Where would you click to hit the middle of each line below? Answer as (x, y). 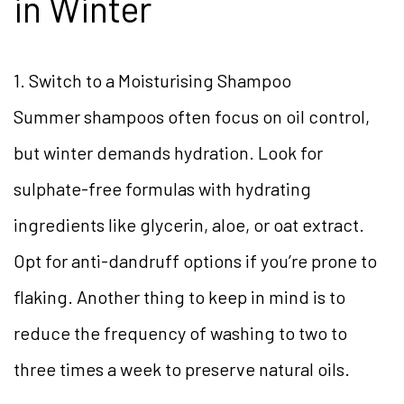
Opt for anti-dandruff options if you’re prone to (195, 261)
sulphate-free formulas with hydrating (162, 189)
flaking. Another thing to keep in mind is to (179, 297)
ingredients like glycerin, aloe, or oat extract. (189, 225)
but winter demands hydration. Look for (168, 153)
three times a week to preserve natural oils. (182, 369)
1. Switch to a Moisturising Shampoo (152, 81)
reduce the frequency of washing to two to (180, 333)
